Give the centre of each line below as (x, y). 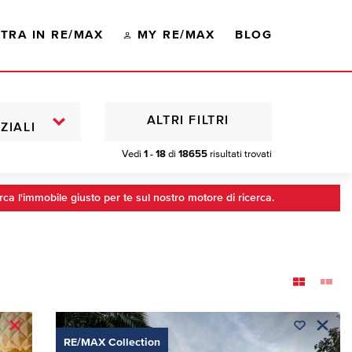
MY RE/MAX (176, 35)
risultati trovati (240, 154)
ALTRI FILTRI (188, 121)
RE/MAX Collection (112, 342)
